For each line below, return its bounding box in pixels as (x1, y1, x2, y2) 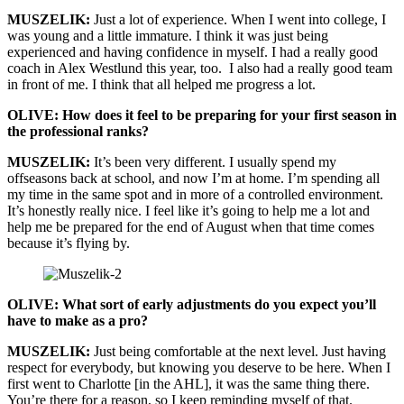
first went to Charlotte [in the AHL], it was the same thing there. (7, 375, 370, 391)
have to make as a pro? (7, 312, 148, 328)
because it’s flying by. (7, 234, 130, 251)
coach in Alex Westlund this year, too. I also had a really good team (7, 60, 392, 76)
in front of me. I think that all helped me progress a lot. (7, 76, 316, 92)
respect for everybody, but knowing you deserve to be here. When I (7, 359, 390, 375)
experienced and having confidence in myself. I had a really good (7, 43, 378, 60)
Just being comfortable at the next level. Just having (90, 343, 386, 359)
